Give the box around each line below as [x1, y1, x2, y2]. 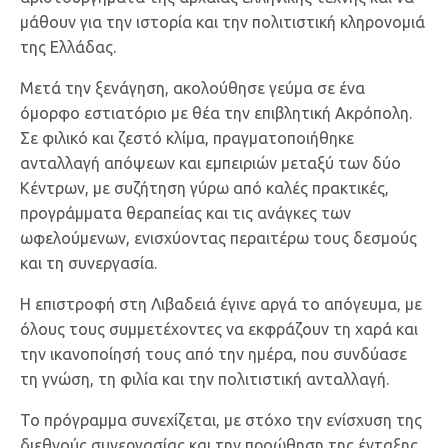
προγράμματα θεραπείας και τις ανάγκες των [20, 203, 351, 222]
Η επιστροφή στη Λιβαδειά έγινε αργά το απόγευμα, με [20, 294, 422, 313]
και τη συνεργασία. [20, 253, 157, 272]
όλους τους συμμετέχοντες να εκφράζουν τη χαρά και [20, 319, 418, 338]
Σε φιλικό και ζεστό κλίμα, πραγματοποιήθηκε [20, 128, 354, 147]
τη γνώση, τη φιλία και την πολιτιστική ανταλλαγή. [20, 369, 389, 388]
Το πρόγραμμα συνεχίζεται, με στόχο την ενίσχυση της [20, 410, 422, 429]
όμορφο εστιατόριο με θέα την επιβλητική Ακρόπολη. [20, 103, 412, 122]
